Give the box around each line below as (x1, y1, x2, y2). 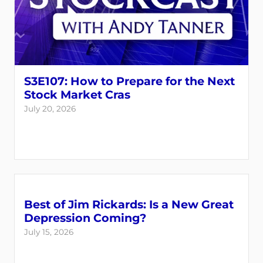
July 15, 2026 (24, 227, 73, 237)
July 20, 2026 (24, 104, 76, 113)
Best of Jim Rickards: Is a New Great (24, 197, 234, 211)
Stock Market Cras (24, 87, 130, 102)
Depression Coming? (24, 211, 146, 225)
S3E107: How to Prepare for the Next (24, 74, 235, 88)
